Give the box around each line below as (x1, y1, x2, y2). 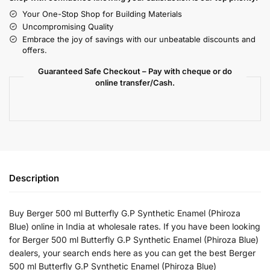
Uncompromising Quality (22, 21, 113, 31)
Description (9, 172, 59, 184)
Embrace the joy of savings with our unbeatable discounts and (22, 34, 256, 44)
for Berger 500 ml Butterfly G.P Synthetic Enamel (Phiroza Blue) (9, 234, 259, 245)
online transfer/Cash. (95, 77, 175, 87)
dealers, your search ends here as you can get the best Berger (9, 247, 256, 258)
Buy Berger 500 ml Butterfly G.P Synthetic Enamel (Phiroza (9, 207, 240, 218)
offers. (22, 45, 47, 55)
